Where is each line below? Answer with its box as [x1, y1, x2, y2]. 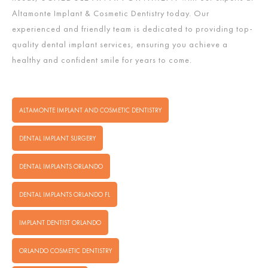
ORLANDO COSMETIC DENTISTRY [19, 246, 112, 255]
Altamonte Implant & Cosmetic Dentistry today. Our [12, 8, 209, 19]
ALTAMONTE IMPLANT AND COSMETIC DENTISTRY [19, 106, 162, 115]
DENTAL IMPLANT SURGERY [19, 134, 96, 143]
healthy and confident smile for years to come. [12, 54, 192, 66]
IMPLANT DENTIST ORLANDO [19, 218, 101, 227]
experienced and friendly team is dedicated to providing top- [12, 23, 253, 35]
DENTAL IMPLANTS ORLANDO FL [19, 190, 110, 199]
